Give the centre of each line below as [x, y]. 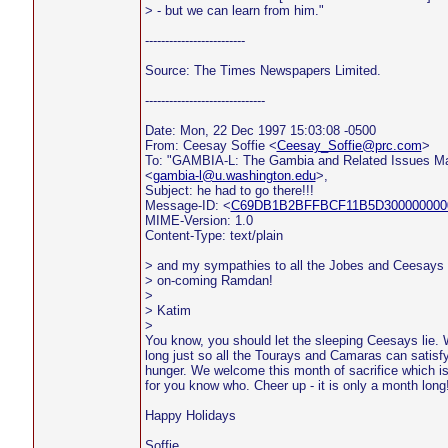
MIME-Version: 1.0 [198, 220]
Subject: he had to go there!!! [229, 190]
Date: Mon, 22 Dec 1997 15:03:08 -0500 [260, 130]
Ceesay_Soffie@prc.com [349, 145]
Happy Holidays [190, 415]
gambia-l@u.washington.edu [234, 175]
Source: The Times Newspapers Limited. [262, 70]
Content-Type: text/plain [213, 235]
